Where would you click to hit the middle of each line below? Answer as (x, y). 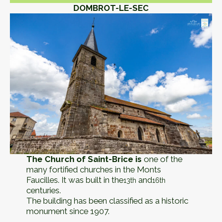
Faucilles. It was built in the (75, 180)
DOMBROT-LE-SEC (111, 8)
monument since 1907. (68, 211)
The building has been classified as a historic (107, 201)
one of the (163, 159)
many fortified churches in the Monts (93, 170)
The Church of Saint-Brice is (85, 159)
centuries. (43, 191)
